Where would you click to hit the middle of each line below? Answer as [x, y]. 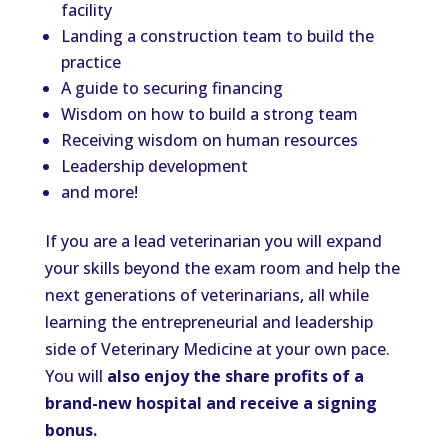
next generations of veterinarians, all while [206, 295]
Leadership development [154, 166]
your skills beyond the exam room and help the [222, 268]
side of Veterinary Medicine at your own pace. [217, 349]
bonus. [70, 430]
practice [90, 62]
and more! [99, 192]
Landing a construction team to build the [217, 36]
